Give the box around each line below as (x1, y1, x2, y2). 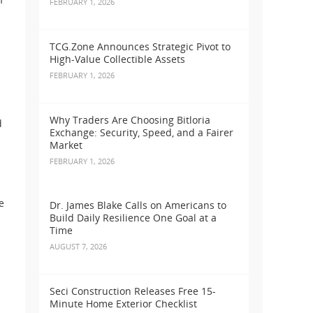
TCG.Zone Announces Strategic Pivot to (50, 40, 231, 54)
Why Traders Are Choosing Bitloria (50, 113, 210, 127)
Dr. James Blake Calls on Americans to (50, 198, 226, 212)
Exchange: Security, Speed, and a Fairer (50, 126, 233, 140)
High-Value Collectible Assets (50, 52, 185, 66)
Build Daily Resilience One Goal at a (50, 211, 217, 225)
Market (50, 138, 82, 152)
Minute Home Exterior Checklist (50, 297, 197, 311)
